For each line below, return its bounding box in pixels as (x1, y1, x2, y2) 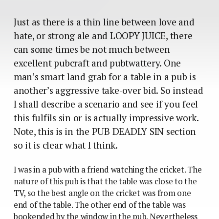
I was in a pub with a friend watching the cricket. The (14, 164, 202, 175)
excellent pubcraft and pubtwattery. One (14, 56, 181, 69)
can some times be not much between (14, 43, 170, 56)
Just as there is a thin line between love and (14, 15, 195, 28)
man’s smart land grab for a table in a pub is (14, 70, 196, 83)
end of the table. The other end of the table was (14, 199, 186, 210)
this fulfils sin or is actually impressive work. (14, 111, 198, 124)
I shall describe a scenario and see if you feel (14, 97, 198, 110)
